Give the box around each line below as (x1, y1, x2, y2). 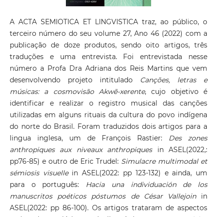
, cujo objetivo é (145, 87, 208, 96)
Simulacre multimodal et (121, 157, 208, 166)
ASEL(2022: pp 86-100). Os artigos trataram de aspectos (9, 203, 208, 212)
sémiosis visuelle (9, 169, 68, 177)
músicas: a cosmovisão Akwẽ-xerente (9, 87, 145, 96)
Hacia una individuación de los (86, 180, 208, 189)
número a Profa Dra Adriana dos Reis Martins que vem (9, 64, 208, 73)
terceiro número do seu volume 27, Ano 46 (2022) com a (9, 29, 208, 38)
